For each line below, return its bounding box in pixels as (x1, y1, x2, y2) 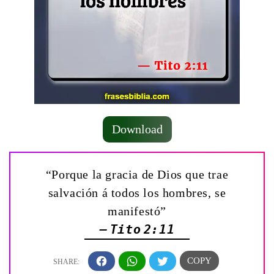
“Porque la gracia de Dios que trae (45, 168, 229, 182)
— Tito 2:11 (99, 222, 175, 237)
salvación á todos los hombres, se (48, 186, 226, 200)
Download (111, 122, 163, 136)
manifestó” (108, 204, 166, 218)
